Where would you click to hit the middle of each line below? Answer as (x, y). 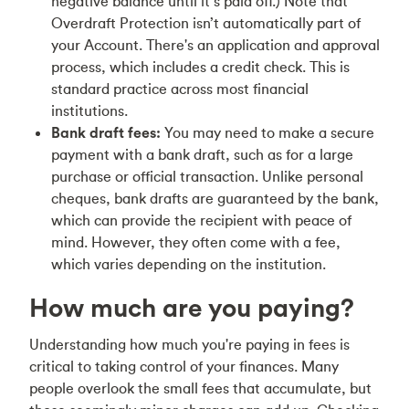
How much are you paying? (192, 308)
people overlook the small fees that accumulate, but (200, 388)
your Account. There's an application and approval (215, 45)
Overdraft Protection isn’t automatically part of (206, 23)
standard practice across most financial (180, 89)
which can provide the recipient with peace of (201, 220)
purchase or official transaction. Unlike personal (207, 176)
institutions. (89, 110)
